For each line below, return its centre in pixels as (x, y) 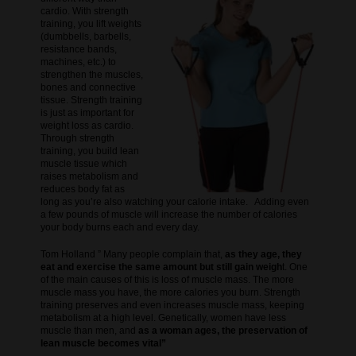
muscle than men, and (89, 330)
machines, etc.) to (78, 62)
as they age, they (263, 254)
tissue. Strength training (91, 100)
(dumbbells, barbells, (85, 36)
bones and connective (88, 87)
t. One (294, 267)
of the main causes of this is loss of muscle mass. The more (167, 279)
